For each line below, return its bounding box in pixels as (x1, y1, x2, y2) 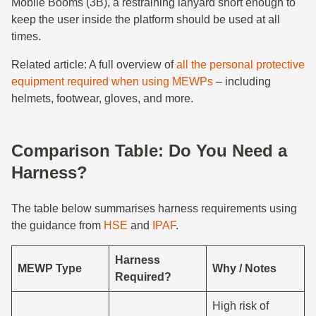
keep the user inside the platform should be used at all (11, 13, 280, 25)
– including (213, 75, 271, 87)
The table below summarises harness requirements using (11, 202, 297, 214)
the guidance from (11, 219, 104, 231)
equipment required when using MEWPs (11, 75, 213, 87)
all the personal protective (176, 59, 305, 71)
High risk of (212, 300, 269, 312)
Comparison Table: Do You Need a (11, 141, 287, 160)
